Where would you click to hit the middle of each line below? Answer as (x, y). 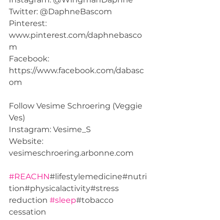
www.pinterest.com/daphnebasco (75, 35)
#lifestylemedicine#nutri (98, 176)
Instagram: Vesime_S (51, 129)
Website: (27, 141)
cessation (28, 212)
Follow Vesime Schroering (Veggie (77, 106)
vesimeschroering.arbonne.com (73, 153)
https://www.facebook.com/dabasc (76, 70)
